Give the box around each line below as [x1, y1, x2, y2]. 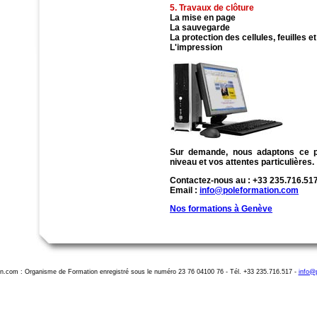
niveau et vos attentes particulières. [170, 156, 314, 167]
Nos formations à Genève [170, 203, 272, 214]
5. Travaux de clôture [170, 2, 254, 13]
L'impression [170, 42, 222, 52]
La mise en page [170, 12, 236, 23]
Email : [170, 185, 200, 195]
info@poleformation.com [200, 185, 299, 195]
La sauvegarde [170, 22, 230, 33]
